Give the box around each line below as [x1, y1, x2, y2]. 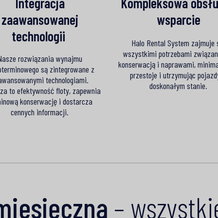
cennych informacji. [11, 106, 69, 117]
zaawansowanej [1, 11, 78, 28]
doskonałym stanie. [149, 80, 207, 91]
